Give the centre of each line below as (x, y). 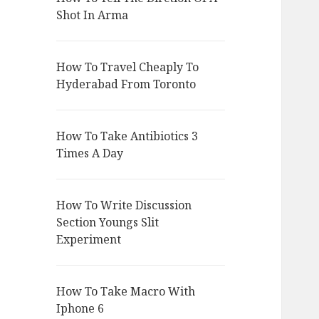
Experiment (89, 240)
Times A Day (90, 153)
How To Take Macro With (126, 292)
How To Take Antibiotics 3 (127, 136)
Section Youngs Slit (108, 223)
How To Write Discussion (124, 205)
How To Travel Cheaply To (128, 67)
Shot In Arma (93, 15)
